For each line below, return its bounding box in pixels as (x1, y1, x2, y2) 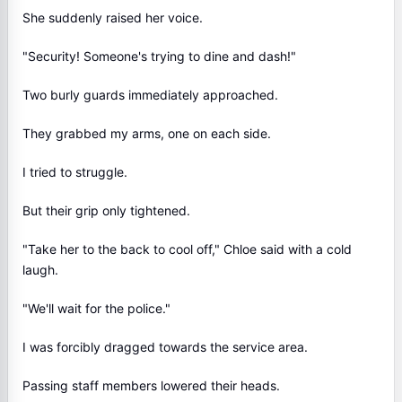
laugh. (22, 262, 58, 277)
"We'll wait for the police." (22, 301, 170, 316)
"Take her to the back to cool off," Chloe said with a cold (22, 241, 352, 257)
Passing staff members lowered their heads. (22, 378, 280, 393)
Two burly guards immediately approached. (22, 87, 278, 102)
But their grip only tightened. (22, 203, 190, 218)
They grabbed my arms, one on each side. (22, 126, 271, 141)
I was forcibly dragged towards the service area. (22, 339, 308, 354)
